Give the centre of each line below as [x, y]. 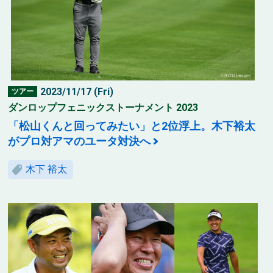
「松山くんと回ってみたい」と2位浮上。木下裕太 [132, 126]
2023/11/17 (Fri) [77, 91]
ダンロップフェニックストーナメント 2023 [103, 107]
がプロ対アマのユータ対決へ [80, 141]
